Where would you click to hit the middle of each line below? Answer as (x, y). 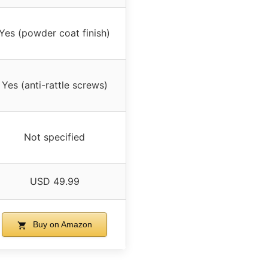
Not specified (54, 137)
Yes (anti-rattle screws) (54, 85)
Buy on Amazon (61, 225)
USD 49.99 (54, 182)
